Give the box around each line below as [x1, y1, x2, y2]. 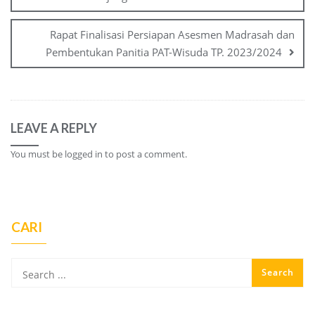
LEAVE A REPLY [11, 120, 97, 136]
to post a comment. [103, 148, 187, 161]
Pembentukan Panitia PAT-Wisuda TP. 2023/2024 [46, 45, 282, 60]
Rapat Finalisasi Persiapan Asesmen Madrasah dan [50, 27, 295, 42]
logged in [65, 148, 103, 161]
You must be [11, 148, 65, 161]
